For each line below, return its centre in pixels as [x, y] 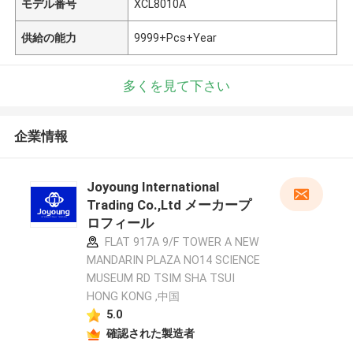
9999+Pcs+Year [176, 37]
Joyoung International [152, 187]
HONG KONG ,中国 [133, 297]
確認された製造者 [150, 333]
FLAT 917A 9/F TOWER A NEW [180, 242]
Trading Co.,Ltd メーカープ [169, 205]
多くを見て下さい [176, 85]
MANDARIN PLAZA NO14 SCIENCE [173, 260]
